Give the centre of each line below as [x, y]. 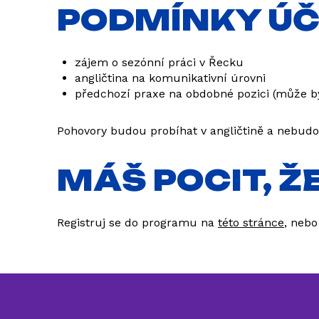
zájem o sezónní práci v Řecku [159, 62]
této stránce [251, 223]
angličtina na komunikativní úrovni [170, 78]
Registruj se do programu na [137, 223]
